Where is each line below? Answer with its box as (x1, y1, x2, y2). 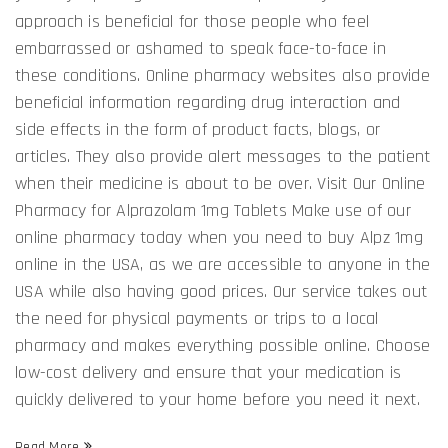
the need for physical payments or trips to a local (15, 306, 379, 330)
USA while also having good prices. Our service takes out (15, 279, 427, 303)
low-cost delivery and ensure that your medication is (15, 360, 401, 384)
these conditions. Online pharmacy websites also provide (15, 63, 430, 87)
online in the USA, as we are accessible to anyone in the (15, 252, 430, 276)
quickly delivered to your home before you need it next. (15, 387, 420, 411)
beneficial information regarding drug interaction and (15, 90, 401, 114)
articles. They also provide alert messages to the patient (15, 144, 431, 168)
